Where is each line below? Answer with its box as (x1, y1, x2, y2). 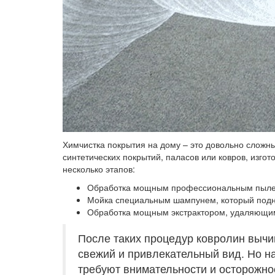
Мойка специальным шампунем (87, 193, 216, 206)
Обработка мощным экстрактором (87, 206, 225, 218)
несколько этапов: (63, 163, 135, 175)
